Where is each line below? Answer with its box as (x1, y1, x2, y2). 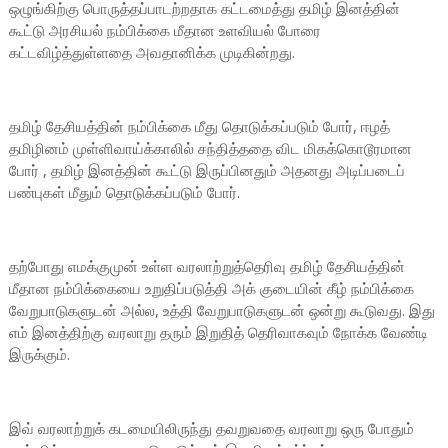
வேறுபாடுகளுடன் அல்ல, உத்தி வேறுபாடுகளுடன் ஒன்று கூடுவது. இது (8, 300, 435, 320)
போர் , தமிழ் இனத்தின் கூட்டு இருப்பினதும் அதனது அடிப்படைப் (8, 160, 405, 180)
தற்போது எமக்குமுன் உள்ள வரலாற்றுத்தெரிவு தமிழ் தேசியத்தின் (8, 256, 405, 276)
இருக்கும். (8, 344, 70, 364)
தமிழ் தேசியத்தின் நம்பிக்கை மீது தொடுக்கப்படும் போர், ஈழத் (8, 116, 390, 136)
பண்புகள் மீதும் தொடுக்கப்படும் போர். (8, 182, 240, 202)
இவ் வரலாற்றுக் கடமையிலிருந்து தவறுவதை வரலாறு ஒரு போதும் (8, 418, 414, 438)
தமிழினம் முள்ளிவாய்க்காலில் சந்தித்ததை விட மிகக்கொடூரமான (8, 138, 412, 158)
